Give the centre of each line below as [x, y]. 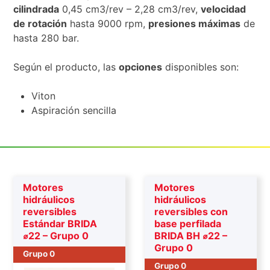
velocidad [224, 9]
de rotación [40, 23]
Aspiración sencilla [74, 110]
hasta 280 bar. [46, 38]
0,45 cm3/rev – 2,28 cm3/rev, [130, 9]
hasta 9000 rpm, [108, 23]
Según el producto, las [66, 67]
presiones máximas [195, 23]
